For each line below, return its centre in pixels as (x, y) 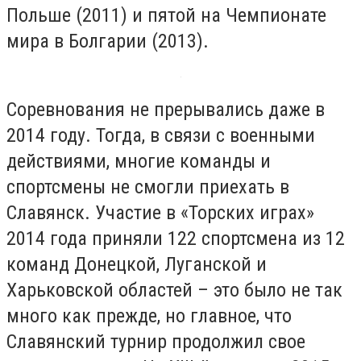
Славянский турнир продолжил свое (156, 342)
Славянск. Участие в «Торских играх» (160, 213)
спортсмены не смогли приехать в (148, 187)
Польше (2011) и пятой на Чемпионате (166, 15)
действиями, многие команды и (139, 162)
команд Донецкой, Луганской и (137, 265)
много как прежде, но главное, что (149, 316)
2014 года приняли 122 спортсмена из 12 (176, 239)
